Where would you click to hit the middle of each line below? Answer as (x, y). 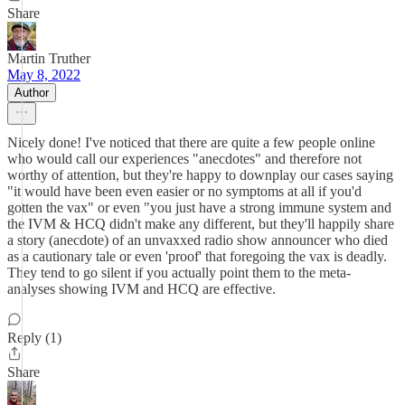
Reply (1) (34, 338)
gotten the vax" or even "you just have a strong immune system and (199, 207)
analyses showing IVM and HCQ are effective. (141, 289)
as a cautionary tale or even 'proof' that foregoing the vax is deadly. (197, 256)
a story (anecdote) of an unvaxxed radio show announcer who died (198, 240)
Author (32, 93)
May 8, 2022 (44, 75)
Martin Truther (49, 58)
